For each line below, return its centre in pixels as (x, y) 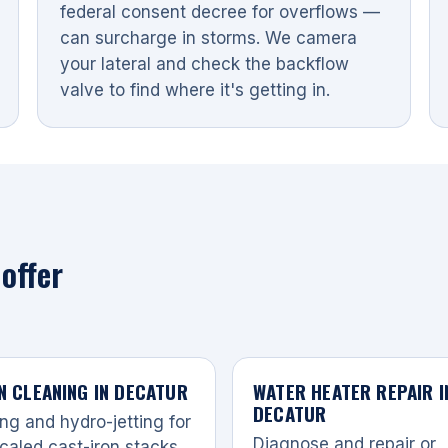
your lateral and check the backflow (204, 63)
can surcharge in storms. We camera (208, 37)
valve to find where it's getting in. (194, 89)
